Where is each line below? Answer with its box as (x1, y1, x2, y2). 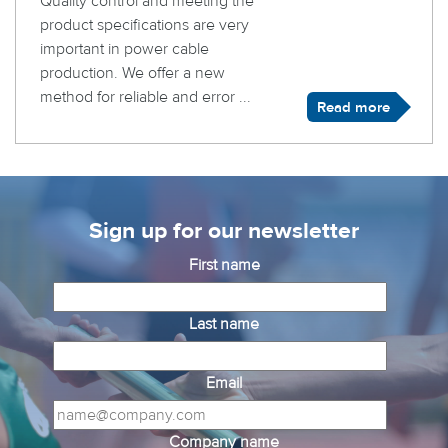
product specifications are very (40, 15, 249, 35)
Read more (316, 97, 390, 117)
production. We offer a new (40, 63, 225, 83)
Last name (189, 314, 259, 334)
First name (188, 255, 260, 275)
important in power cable (40, 39, 209, 59)
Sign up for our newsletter (89, 216, 359, 245)
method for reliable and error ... (40, 87, 251, 107)
